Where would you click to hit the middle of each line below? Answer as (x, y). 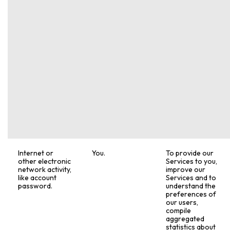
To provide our (190, 153)
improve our (186, 170)
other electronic (45, 161)
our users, (182, 203)
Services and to (191, 178)
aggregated (185, 219)
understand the (191, 186)
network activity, (45, 170)
